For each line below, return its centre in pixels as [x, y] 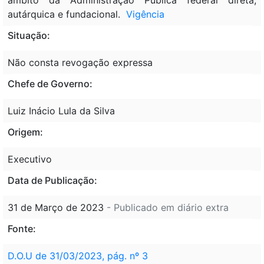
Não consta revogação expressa [80, 62]
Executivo [30, 159]
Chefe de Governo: [50, 83]
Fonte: [22, 228]
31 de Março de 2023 [57, 207]
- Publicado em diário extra [168, 207]
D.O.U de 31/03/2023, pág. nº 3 [78, 255]
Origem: [25, 132]
